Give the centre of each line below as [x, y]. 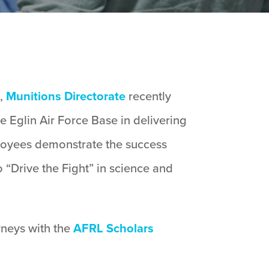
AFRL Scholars [114, 228]
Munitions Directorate [66, 95]
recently [149, 95]
